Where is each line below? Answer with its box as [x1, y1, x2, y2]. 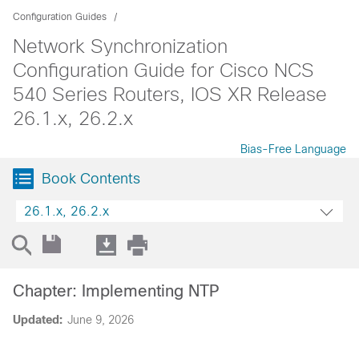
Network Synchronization [13, 35, 228, 57]
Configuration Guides [13, 11, 107, 22]
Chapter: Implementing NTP [13, 282, 220, 300]
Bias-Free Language [240, 143, 346, 155]
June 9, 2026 [67, 313, 134, 326]
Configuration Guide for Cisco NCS [13, 59, 314, 81]
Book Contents [42, 171, 140, 187]
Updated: [13, 313, 63, 326]
